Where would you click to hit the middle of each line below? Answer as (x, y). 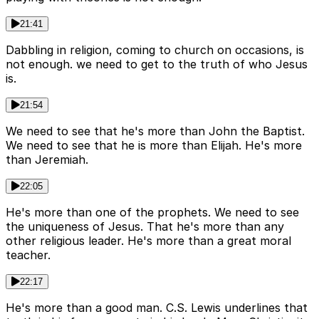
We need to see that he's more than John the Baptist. (155, 131)
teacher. (28, 255)
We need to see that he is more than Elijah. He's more (154, 146)
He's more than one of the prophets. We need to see (152, 213)
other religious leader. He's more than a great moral (148, 241)
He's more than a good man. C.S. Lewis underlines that (157, 308)
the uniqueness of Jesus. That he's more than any (145, 227)
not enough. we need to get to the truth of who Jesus (157, 64)
